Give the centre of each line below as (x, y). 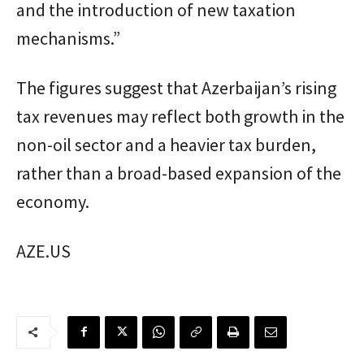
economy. (53, 201)
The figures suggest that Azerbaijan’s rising (176, 87)
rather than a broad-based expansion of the (179, 173)
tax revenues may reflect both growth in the (180, 116)
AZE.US (43, 251)
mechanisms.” (68, 38)
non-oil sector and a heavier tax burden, (166, 144)
